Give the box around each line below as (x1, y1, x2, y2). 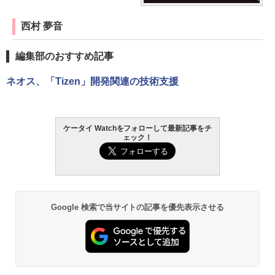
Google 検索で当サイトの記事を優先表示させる (50, 203, 225, 212)
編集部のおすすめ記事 (15, 51, 114, 62)
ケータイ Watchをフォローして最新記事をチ (63, 124, 212, 133)
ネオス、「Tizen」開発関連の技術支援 (6, 76, 179, 87)
